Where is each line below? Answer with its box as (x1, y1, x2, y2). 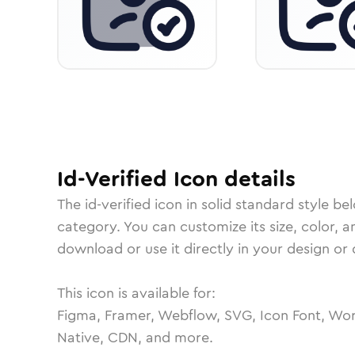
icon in (151, 194, 201, 215)
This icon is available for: (57, 283, 216, 303)
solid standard (201, 194, 294, 215)
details (218, 163, 296, 195)
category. (57, 216, 124, 237)
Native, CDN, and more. (57, 327, 213, 348)
